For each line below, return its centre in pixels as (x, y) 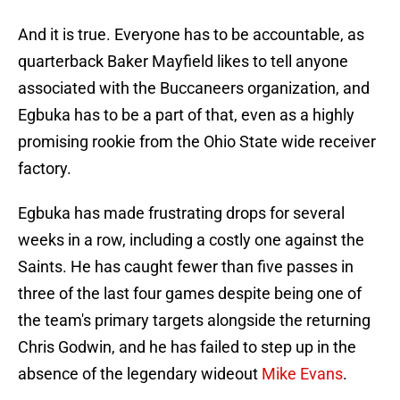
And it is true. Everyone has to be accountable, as (191, 35)
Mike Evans (302, 374)
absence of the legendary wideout (140, 374)
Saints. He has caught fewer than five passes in (186, 267)
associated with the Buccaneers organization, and (194, 88)
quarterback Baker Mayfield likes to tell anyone (183, 62)
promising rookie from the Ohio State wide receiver (197, 142)
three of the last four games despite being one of (190, 294)
